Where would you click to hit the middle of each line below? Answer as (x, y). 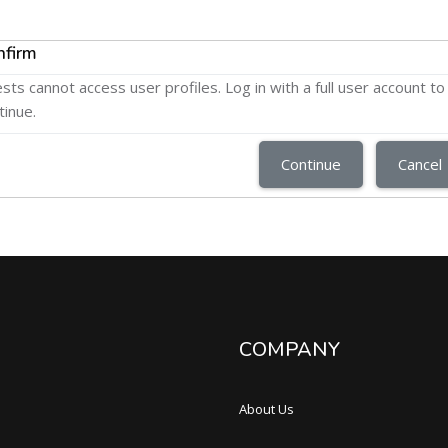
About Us (266, 409)
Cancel (420, 164)
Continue (311, 164)
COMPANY (289, 349)
